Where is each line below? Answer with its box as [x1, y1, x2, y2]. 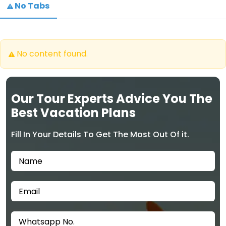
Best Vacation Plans [11, 104, 136, 122]
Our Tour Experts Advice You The [11, 90, 212, 107]
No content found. [15, 48, 88, 60]
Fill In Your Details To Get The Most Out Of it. [11, 129, 189, 141]
